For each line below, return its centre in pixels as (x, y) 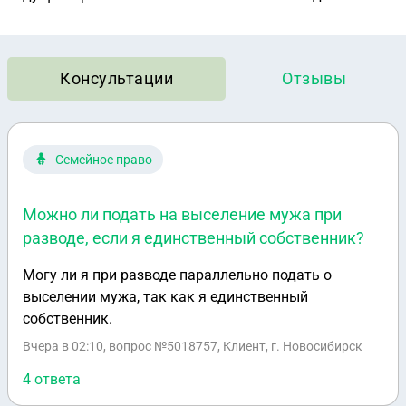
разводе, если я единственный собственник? (193, 238)
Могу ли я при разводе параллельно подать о (177, 275)
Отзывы (314, 78)
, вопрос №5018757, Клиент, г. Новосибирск (233, 346)
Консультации (116, 78)
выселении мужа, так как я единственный (165, 297)
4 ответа (52, 379)
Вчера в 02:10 (63, 346)
